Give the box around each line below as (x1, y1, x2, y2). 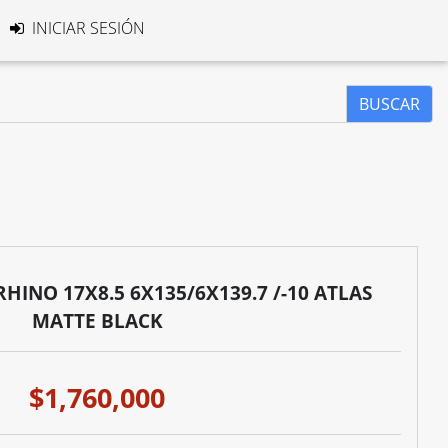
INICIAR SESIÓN (27, 17, 145, 39)
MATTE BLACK (31, 306, 163, 334)
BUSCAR (359, 93, 420, 115)
